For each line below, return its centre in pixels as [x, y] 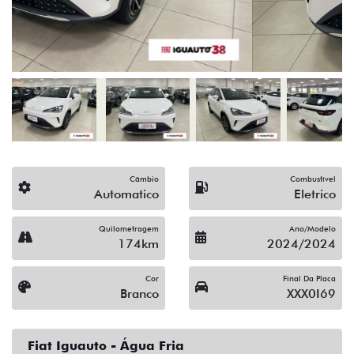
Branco [139, 293]
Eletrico [315, 194]
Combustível [313, 178]
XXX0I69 [311, 293]
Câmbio [144, 178]
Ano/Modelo [313, 228]
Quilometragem [129, 228]
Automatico [126, 194]
